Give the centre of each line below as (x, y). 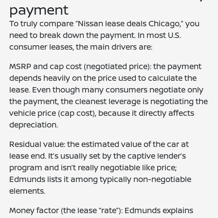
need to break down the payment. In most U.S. (95, 35)
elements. (27, 191)
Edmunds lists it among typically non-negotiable (100, 179)
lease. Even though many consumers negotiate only (107, 90)
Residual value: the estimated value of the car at (99, 144)
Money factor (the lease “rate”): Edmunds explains (101, 210)
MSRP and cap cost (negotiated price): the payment (106, 66)
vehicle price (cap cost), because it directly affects (102, 113)
